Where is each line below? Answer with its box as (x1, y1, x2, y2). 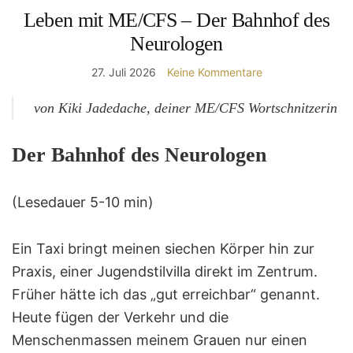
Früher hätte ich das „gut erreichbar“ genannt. (12, 285, 320, 303)
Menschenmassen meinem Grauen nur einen (12, 331, 307, 348)
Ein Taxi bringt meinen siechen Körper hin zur (12, 240, 314, 257)
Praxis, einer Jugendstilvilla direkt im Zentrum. (12, 262, 318, 280)
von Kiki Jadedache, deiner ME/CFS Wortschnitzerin (33, 99, 337, 116)
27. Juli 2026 (91, 65, 156, 79)
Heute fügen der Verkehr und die (12, 308, 229, 325)
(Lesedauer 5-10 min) (12, 193, 154, 210)
